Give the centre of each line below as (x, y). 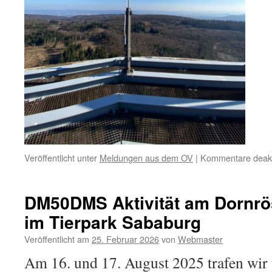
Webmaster (200, 239)
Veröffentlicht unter (61, 158)
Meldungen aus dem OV (146, 158)
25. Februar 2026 (125, 239)
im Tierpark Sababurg (113, 222)
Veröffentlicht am (57, 239)
